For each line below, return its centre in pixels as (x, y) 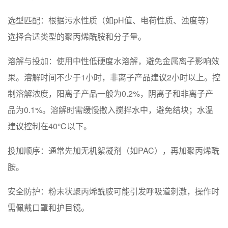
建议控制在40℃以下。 (50, 126)
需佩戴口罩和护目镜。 (48, 208)
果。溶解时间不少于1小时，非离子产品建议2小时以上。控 (114, 77)
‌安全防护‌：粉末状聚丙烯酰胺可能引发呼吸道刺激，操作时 (113, 191)
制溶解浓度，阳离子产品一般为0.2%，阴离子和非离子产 (110, 94)
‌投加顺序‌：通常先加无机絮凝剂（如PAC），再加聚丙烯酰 (113, 151)
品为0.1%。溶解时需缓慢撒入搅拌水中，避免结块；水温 (110, 110)
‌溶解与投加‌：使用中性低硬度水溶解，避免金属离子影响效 (113, 61)
